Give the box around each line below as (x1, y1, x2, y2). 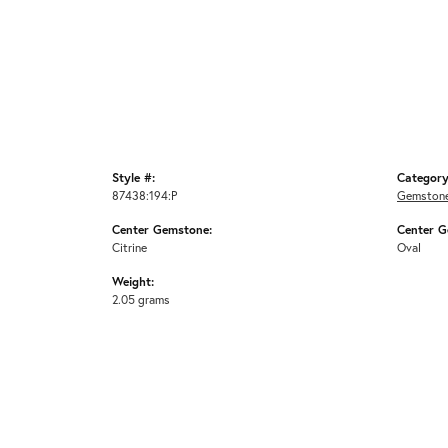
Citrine (112, 239, 147, 256)
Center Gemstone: (112, 221, 212, 238)
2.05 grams (112, 291, 170, 308)
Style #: (112, 169, 155, 186)
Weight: (112, 273, 154, 290)
